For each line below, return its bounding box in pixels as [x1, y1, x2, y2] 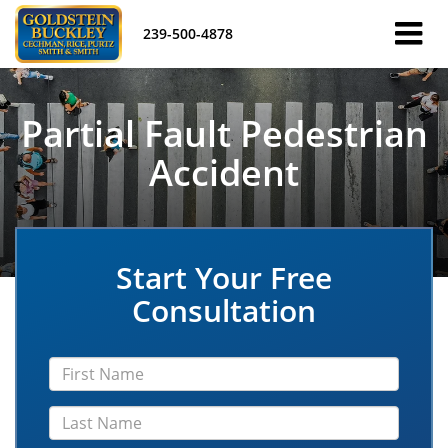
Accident [149, 148, 299, 197]
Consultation [132, 290, 316, 331]
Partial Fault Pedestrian [20, 109, 428, 158]
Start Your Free [116, 257, 332, 298]
